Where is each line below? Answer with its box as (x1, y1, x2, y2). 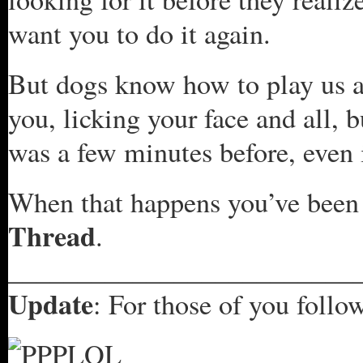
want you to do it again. (8, 15, 271, 52)
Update (8, 284, 93, 324)
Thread (8, 216, 96, 256)
